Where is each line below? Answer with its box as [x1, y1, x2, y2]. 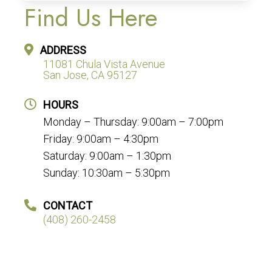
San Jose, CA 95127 [43, 68, 137, 81]
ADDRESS [40, 43, 86, 56]
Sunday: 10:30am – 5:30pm [43, 166, 170, 179]
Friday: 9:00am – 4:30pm [43, 132, 158, 145]
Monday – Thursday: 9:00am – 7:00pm [43, 115, 223, 128]
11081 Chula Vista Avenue [43, 57, 165, 70]
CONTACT [43, 199, 92, 212]
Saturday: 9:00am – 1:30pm [43, 149, 171, 162]
